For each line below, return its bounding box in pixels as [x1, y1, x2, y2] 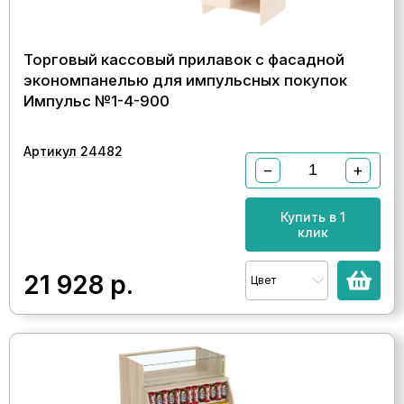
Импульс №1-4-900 [23, 91, 170, 110]
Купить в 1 [280, 208, 345, 225]
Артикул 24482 [23, 142, 123, 159]
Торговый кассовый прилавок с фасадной [23, 50, 344, 69]
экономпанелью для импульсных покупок [23, 70, 347, 89]
